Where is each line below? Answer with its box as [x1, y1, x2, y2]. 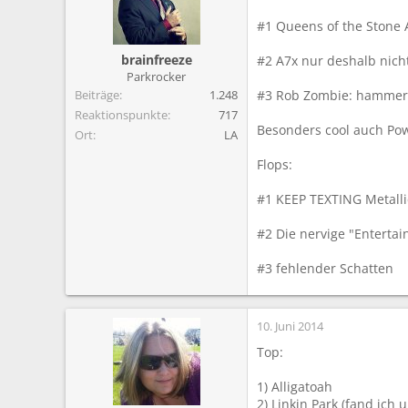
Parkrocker [127, 67, 186, 85]
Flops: [257, 155, 292, 173]
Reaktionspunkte [75, 106, 168, 123]
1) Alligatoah [257, 377, 332, 395]
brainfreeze [120, 50, 192, 68]
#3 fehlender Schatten [257, 259, 393, 277]
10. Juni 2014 [257, 317, 323, 334]
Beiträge [75, 86, 119, 103]
